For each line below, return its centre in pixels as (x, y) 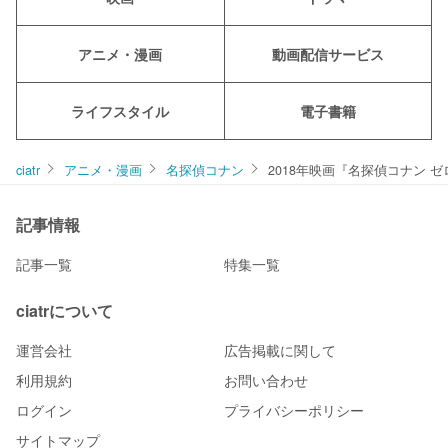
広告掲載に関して (280, 349)
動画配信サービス (327, 53)
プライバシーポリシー (294, 409)
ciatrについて (64, 310)
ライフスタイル (120, 110)
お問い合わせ (266, 379)
